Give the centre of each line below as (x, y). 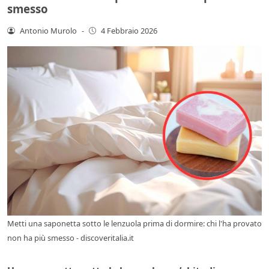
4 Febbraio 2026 (129, 30)
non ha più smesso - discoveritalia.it (71, 238)
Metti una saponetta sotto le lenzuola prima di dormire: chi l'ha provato (134, 224)
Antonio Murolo (48, 30)
